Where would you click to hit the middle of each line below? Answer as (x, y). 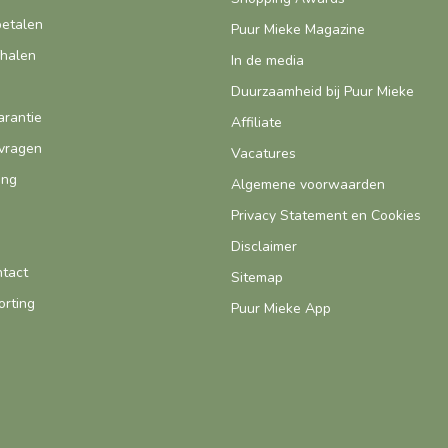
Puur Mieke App (281, 309)
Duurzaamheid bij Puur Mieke (322, 92)
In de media (267, 61)
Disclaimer (264, 247)
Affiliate (256, 123)
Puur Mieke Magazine (298, 30)
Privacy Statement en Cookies (326, 216)
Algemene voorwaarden (308, 185)
